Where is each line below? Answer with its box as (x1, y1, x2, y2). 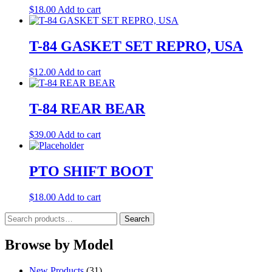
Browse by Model (5, 237, 114, 253)
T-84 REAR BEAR (29, 100, 145, 117)
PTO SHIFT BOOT (29, 163, 153, 179)
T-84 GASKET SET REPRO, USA (29, 38, 243, 55)
